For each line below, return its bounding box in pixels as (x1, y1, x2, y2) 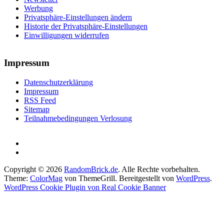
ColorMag (30, 173, 62, 182)
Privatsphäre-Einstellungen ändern (24, 13, 132, 22)
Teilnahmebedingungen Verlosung (24, 113, 132, 122)
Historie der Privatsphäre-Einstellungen (24, 22, 147, 31)
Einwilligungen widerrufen (24, 31, 109, 40)
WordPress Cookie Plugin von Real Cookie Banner (4, 182, 166, 191)
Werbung (24, 4, 53, 13)
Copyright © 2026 (4, 164, 64, 173)
